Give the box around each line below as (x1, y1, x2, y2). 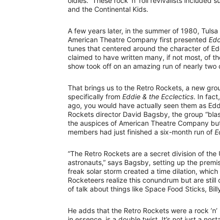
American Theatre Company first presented (68, 35, 209, 44)
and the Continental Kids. (68, 4, 148, 13)
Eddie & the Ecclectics (122, 92, 193, 101)
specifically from (68, 92, 122, 101)
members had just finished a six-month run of (68, 127, 215, 136)
